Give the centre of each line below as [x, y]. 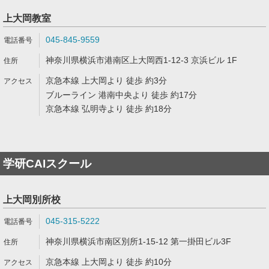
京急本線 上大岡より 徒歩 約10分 [109, 262]
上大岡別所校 [32, 200]
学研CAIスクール [47, 164]
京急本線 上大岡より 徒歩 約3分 [106, 80]
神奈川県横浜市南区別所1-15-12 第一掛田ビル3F [138, 241]
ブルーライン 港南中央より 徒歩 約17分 [121, 95]
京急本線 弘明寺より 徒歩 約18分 [109, 109]
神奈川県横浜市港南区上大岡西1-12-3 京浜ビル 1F [141, 60]
